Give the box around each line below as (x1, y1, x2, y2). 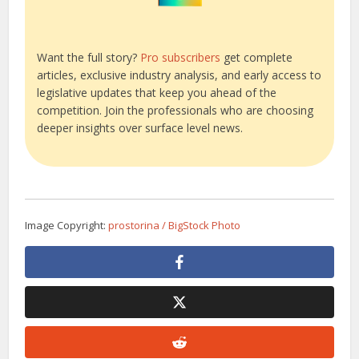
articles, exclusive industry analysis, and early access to (37, 67, 322, 83)
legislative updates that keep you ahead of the (37, 85, 277, 101)
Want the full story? (37, 50, 141, 66)
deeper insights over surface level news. (37, 120, 244, 136)
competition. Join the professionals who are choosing (37, 103, 314, 119)
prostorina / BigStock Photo (108, 218, 241, 233)
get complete (220, 50, 293, 66)
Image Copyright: (25, 218, 109, 233)
